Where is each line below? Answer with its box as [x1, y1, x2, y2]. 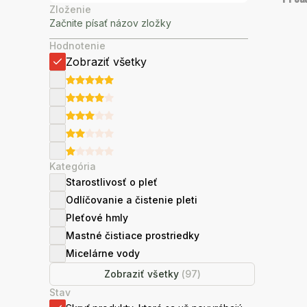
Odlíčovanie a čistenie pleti [66, 194, 197, 206]
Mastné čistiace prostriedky [66, 230, 199, 241]
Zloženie [49, 3, 91, 15]
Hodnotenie [49, 40, 106, 51]
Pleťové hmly [66, 212, 128, 223]
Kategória [49, 160, 96, 172]
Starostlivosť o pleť [66, 176, 158, 188]
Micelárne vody [66, 247, 140, 259]
